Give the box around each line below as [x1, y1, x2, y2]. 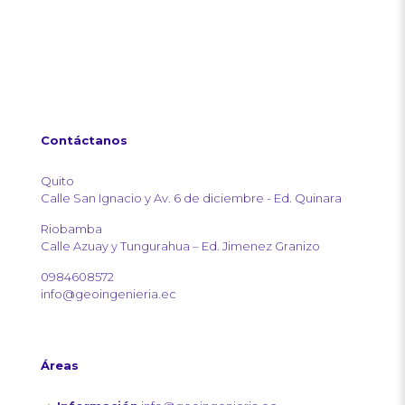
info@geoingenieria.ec [41, 286, 176, 301]
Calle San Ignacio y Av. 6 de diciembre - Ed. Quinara [41, 190, 342, 205]
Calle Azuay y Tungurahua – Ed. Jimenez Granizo [41, 238, 320, 253]
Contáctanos [41, 132, 127, 147]
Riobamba [41, 221, 102, 236]
